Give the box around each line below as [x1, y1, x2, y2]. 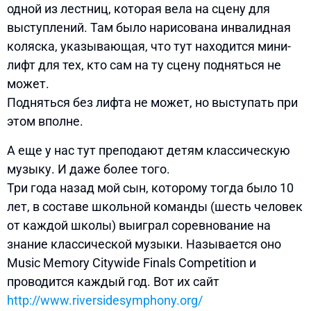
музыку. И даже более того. [7, 161, 170, 176]
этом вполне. [7, 114, 83, 129]
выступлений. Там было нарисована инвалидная [7, 20, 291, 35]
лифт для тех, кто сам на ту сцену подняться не [7, 58, 281, 73]
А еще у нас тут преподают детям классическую [7, 142, 290, 158]
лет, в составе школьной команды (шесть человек [7, 199, 303, 214]
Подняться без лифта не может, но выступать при [7, 95, 298, 110]
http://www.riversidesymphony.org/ [7, 292, 203, 308]
